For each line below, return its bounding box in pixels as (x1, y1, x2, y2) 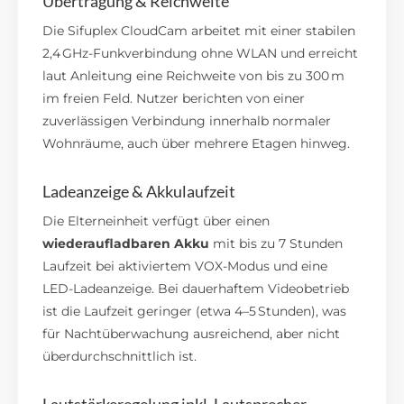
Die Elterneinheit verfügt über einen (42, 212, 271, 229)
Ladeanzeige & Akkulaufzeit (42, 180, 236, 201)
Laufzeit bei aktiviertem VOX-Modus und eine (42, 257, 328, 274)
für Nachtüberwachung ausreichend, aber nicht (42, 325, 341, 342)
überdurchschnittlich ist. (42, 347, 197, 364)
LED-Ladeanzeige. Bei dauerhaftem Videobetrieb (42, 280, 350, 297)
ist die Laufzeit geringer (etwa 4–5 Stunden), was (42, 302, 347, 319)
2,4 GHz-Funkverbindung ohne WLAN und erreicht (42, 44, 359, 61)
